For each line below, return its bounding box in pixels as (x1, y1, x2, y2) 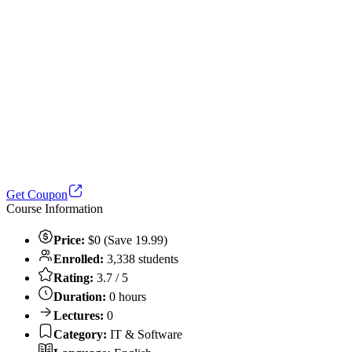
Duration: (53, 289, 106, 303)
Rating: (53, 270, 93, 284)
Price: (53, 233, 85, 247)
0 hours (106, 289, 146, 303)
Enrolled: (53, 251, 107, 266)
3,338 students (107, 251, 178, 266)
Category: (53, 327, 107, 341)
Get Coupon (6, 187, 68, 201)
